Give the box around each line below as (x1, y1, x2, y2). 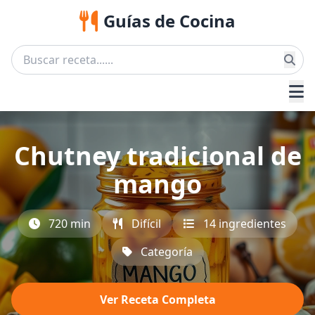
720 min (49, 216, 91, 231)
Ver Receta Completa (99, 292, 216, 307)
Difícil (131, 216, 161, 231)
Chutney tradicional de (13, 139, 302, 173)
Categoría (141, 244, 193, 259)
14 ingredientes (203, 216, 286, 231)
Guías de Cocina (103, 9, 236, 32)
